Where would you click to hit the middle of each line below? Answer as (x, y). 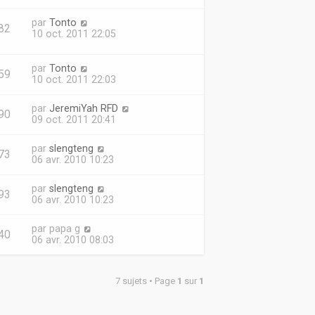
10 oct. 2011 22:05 (73, 34)
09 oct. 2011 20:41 (73, 120)
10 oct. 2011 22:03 (73, 79)
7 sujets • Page (146, 281)
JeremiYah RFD (83, 108)
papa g (64, 229)
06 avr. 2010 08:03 (72, 240)
